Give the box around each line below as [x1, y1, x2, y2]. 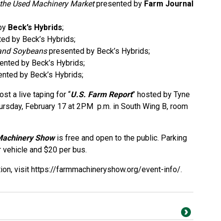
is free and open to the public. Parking [55, 133, 187, 143]
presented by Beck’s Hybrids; [47, 46, 150, 56]
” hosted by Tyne [132, 90, 190, 99]
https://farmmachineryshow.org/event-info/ [31, 165, 181, 174]
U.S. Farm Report [71, 90, 132, 99]
